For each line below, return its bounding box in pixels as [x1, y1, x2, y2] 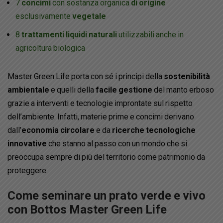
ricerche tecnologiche [112, 125, 196, 135]
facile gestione [96, 85, 152, 95]
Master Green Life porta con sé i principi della [7, 72, 164, 82]
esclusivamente [15, 11, 72, 21]
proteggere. [7, 166, 48, 176]
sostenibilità [164, 72, 210, 82]
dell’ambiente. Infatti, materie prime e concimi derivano [7, 112, 194, 122]
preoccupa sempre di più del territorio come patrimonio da [7, 152, 205, 162]
